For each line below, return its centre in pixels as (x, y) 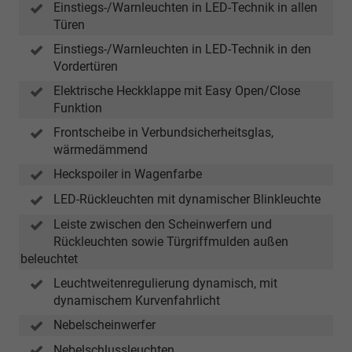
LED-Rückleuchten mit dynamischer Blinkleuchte (187, 200)
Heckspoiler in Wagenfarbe (128, 174)
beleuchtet (49, 258)
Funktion (78, 108)
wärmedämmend (101, 150)
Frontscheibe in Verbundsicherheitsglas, (163, 133)
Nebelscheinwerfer (104, 324)
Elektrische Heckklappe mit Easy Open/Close (177, 91)
